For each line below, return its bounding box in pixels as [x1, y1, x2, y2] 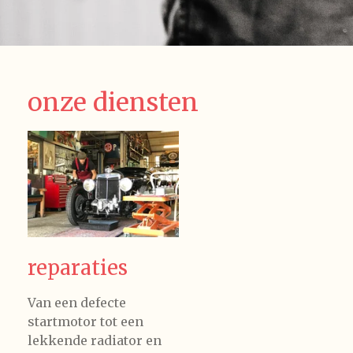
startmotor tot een [28, 313, 143, 329]
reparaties [28, 255, 128, 281]
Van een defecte [28, 294, 126, 310]
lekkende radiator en [28, 332, 162, 348]
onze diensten [28, 87, 199, 119]
